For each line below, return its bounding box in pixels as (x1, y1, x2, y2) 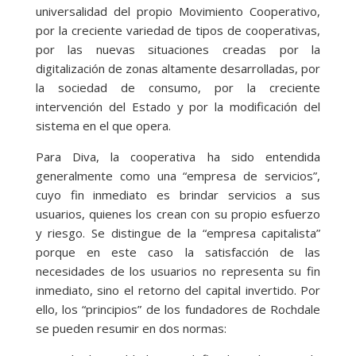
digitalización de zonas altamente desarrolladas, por (35, 60, 321, 77)
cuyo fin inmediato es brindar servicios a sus (35, 187, 321, 203)
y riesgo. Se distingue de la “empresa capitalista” (35, 225, 321, 242)
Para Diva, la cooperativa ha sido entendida (35, 149, 321, 165)
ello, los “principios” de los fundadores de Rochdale (35, 301, 321, 318)
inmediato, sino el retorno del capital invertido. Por (35, 282, 321, 299)
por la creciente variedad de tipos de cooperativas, (35, 22, 321, 39)
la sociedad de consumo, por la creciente (35, 79, 321, 96)
